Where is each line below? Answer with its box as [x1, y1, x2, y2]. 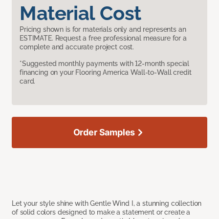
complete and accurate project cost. [20, 43, 134, 51]
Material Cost [20, 1, 141, 25]
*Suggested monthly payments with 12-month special [20, 60, 190, 68]
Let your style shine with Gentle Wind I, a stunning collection [12, 199, 202, 208]
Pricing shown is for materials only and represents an [20, 25, 186, 34]
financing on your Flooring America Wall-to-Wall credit [20, 68, 192, 77]
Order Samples [73, 127, 135, 138]
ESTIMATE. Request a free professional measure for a [20, 34, 187, 43]
